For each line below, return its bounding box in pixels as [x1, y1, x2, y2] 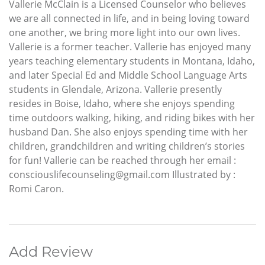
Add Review [9, 243, 93, 260]
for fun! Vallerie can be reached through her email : [9, 153, 236, 167]
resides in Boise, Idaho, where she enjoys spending [9, 96, 235, 110]
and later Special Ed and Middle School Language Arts [9, 68, 247, 82]
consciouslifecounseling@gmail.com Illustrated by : [9, 167, 235, 181]
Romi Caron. [9, 182, 64, 195]
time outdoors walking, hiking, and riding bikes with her [9, 111, 255, 124]
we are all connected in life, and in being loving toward [9, 11, 250, 25]
